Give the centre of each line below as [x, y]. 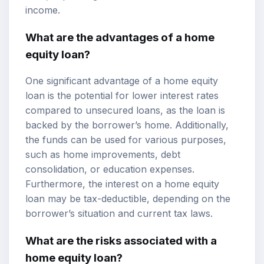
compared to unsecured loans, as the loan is [125, 110]
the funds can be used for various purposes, [126, 140]
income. [43, 10]
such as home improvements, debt [103, 155]
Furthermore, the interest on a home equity [122, 184]
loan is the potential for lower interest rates [122, 96]
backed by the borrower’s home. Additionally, [127, 125]
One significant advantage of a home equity [122, 81]
